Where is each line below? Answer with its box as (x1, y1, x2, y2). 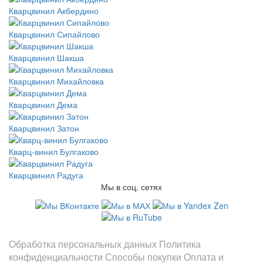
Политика (159, 237, 201, 251)
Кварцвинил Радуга (9, 169, 83, 181)
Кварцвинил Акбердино (9, 5, 99, 16)
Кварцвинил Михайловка (9, 75, 104, 87)
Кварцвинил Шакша (9, 52, 84, 63)
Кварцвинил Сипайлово (9, 28, 100, 40)
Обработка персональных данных (9, 237, 157, 251)
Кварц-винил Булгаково (9, 146, 99, 157)
